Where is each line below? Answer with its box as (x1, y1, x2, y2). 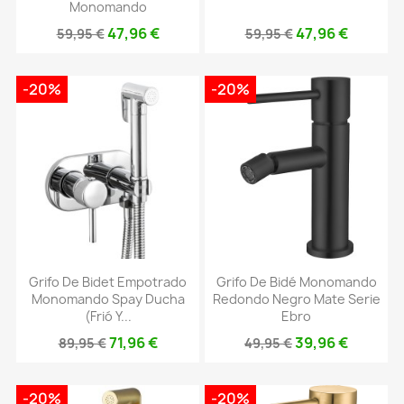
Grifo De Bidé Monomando (216, 273, 377, 291)
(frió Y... (84, 308, 132, 326)
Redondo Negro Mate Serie (212, 290, 381, 308)
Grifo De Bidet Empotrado (29, 273, 187, 291)
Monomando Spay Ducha (31, 290, 185, 308)
